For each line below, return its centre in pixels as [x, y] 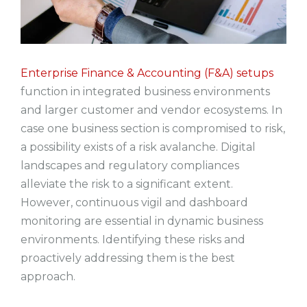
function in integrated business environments [145, 91]
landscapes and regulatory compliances [130, 165]
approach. [49, 276]
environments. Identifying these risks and [133, 239]
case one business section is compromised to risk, [153, 128]
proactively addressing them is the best [128, 258]
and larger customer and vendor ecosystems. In [151, 110]
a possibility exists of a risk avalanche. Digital [138, 147]
